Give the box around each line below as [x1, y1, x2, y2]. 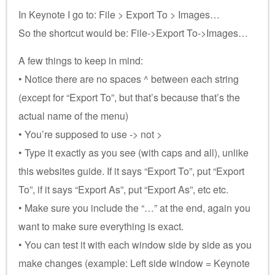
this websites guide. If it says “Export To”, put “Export [18, 163, 244, 178]
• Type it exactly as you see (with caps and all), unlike [18, 145, 249, 160]
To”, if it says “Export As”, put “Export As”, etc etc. [18, 182, 228, 196]
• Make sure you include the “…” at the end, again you [18, 200, 250, 215]
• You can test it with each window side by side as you [18, 237, 252, 252]
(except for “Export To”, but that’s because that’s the [18, 90, 240, 104]
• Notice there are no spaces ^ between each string [18, 71, 239, 86]
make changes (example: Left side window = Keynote [18, 255, 250, 270]
